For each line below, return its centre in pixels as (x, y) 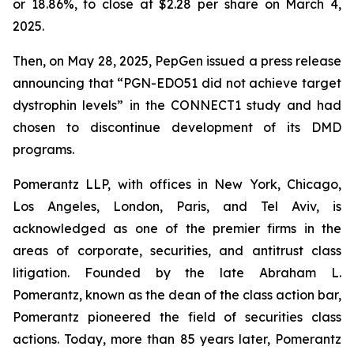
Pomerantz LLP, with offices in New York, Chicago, (177, 184)
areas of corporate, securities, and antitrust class (177, 250)
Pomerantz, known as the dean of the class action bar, (177, 295)
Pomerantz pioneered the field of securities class (177, 317)
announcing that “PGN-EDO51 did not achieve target (177, 83)
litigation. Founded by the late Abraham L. (177, 273)
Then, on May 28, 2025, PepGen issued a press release (177, 61)
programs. (43, 149)
